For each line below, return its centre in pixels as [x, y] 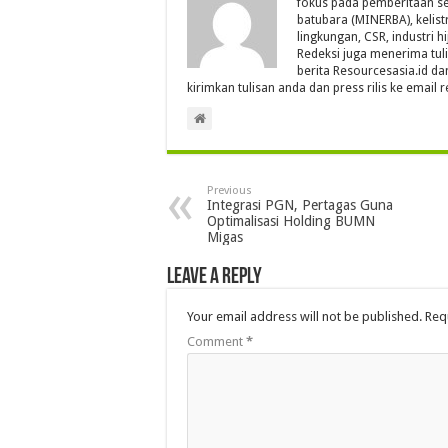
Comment [216, 341]
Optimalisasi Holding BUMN [291, 220]
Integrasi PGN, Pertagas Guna [300, 204]
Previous [229, 190]
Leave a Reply [214, 277]
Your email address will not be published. [304, 316]
